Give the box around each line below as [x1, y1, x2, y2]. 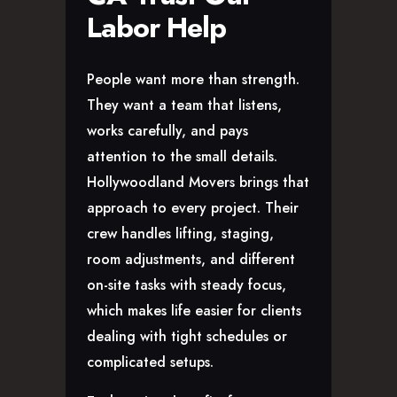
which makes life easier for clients [87, 300, 301, 322]
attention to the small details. [87, 146, 277, 167]
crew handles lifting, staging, [87, 223, 274, 245]
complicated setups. [87, 352, 214, 373]
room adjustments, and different [87, 249, 295, 270]
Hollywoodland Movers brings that [87, 172, 309, 193]
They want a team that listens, [87, 95, 282, 116]
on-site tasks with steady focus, [87, 275, 286, 296]
